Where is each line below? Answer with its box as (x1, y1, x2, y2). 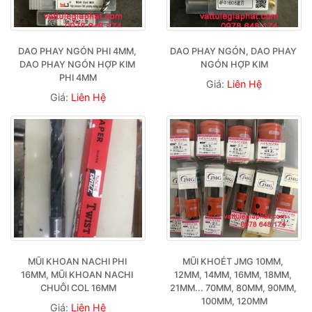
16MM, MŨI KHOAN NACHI (21, 269, 133, 280)
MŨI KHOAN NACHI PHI (27, 256, 127, 267)
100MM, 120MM (201, 295, 267, 306)
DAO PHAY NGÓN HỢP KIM (19, 58, 135, 70)
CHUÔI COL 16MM (40, 282, 116, 293)
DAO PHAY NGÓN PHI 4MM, (17, 45, 136, 56)
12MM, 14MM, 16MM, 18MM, (174, 269, 292, 280)
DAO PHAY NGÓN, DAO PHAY (170, 45, 297, 56)
